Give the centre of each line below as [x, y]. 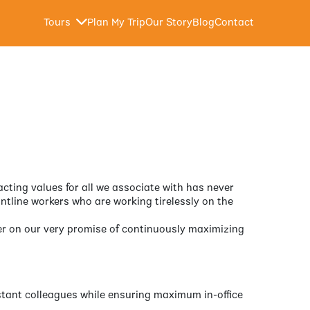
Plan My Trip [117, 23]
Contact [235, 23]
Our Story [169, 23]
